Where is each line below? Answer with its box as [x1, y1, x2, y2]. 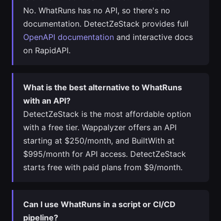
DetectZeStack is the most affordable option [23, 109, 191, 119]
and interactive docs [114, 32, 193, 42]
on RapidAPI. [23, 45, 71, 55]
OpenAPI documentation [23, 32, 114, 42]
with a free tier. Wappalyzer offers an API [23, 122, 177, 132]
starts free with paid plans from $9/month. [23, 162, 183, 172]
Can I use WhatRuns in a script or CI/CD [23, 199, 176, 209]
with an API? [23, 96, 71, 106]
